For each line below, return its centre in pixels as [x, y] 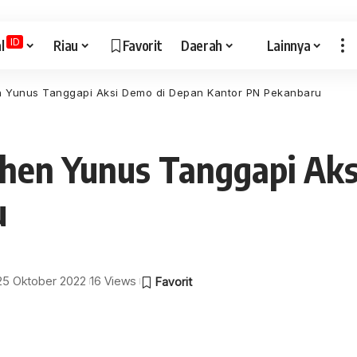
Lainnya [288, 45]
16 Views [114, 281]
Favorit [142, 45]
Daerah [202, 45]
